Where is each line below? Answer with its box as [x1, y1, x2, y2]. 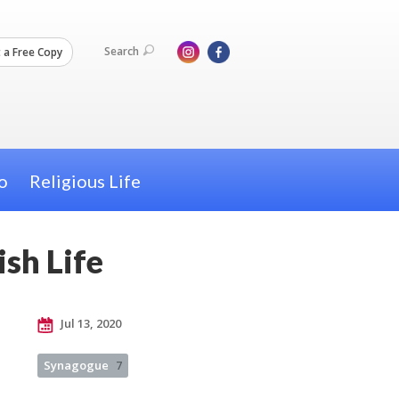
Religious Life [28, 170, 141, 192]
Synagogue [44, 357, 109, 373]
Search [104, 44, 139, 60]
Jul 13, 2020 [58, 315, 121, 331]
